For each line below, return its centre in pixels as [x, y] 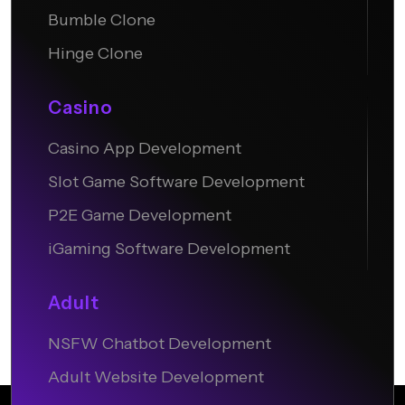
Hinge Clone [95, 54]
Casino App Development [145, 149]
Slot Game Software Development [176, 182]
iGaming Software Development [169, 249]
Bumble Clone [102, 20]
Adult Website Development [156, 377]
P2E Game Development [140, 216]
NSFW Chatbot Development [160, 344]
